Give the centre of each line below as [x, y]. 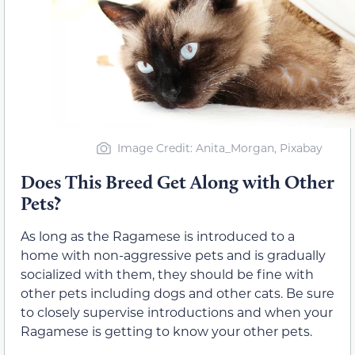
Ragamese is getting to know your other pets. [166, 331]
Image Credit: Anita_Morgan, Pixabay [220, 148]
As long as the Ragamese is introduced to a [158, 236]
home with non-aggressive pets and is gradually [173, 255]
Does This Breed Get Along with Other [177, 182]
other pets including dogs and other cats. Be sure [177, 293]
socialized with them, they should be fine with [167, 274]
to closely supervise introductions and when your [177, 312]
